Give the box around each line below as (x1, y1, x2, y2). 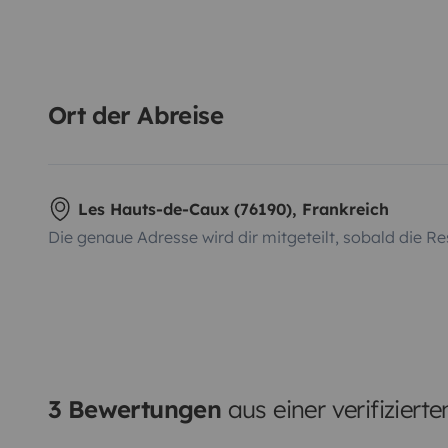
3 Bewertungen (48, 393, 222, 424)
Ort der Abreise (48, 99, 223, 130)
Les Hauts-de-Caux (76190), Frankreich (78, 198, 389, 219)
